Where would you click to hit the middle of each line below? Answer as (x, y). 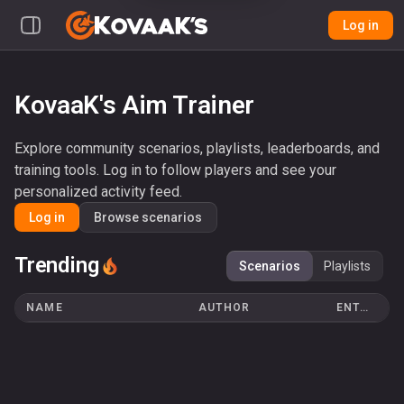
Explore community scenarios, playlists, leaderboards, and (197, 148)
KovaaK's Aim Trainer (134, 105)
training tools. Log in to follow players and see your (175, 170)
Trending (57, 265)
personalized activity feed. (98, 191)
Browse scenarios (148, 217)
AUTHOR (225, 307)
